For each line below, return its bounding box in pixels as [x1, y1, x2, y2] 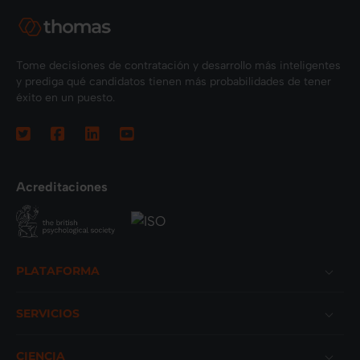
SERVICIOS [16, 305, 80, 321]
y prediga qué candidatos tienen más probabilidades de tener [16, 74, 331, 88]
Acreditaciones [16, 178, 108, 194]
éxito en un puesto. [16, 90, 115, 104]
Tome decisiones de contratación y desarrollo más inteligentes [16, 58, 341, 72]
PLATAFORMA [16, 263, 100, 278]
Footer [15, 250, 56, 267]
